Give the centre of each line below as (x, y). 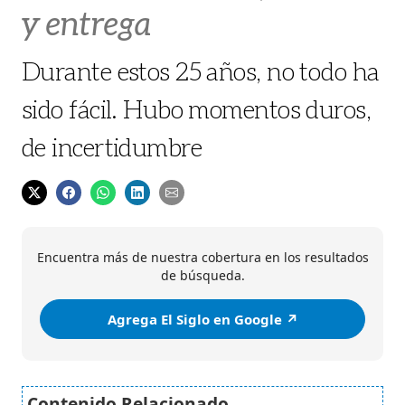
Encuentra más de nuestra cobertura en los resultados (202, 257)
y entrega (87, 23)
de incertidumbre (112, 146)
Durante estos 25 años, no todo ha (201, 71)
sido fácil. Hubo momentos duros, (197, 108)
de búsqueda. (202, 275)
